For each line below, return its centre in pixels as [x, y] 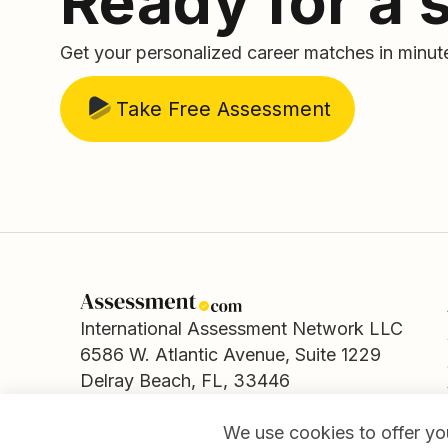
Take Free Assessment [223, 108]
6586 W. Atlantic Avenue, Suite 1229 [236, 354]
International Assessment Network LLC [247, 328]
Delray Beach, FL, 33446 [185, 380]
